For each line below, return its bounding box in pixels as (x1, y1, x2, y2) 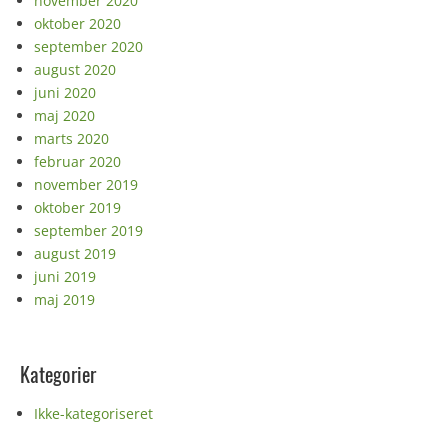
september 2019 (34, 221, 143, 240)
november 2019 (34, 175, 138, 194)
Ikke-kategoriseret (34, 404, 153, 423)
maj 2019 (34, 290, 95, 309)
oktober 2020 (34, 14, 121, 33)
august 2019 (34, 244, 116, 263)
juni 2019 (34, 267, 96, 286)
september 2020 (34, 37, 143, 56)
